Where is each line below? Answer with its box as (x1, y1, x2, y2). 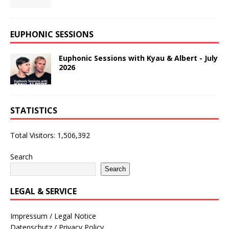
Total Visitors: (10, 130, 57, 140)
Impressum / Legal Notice (10, 211, 96, 221)
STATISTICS (10, 104, 57, 116)
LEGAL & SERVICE (10, 185, 77, 197)
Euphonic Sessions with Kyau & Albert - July (59, 53, 218, 63)
